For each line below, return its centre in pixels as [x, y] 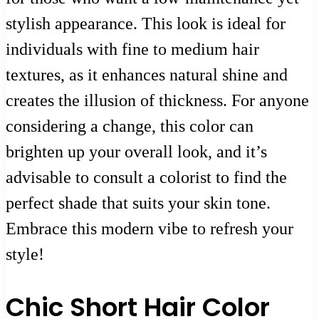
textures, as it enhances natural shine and [147, 74]
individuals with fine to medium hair [132, 49]
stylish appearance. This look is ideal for [146, 23]
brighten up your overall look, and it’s [136, 151]
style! [25, 254]
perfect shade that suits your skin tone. [138, 203]
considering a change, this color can [130, 126]
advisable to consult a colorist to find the [146, 177]
